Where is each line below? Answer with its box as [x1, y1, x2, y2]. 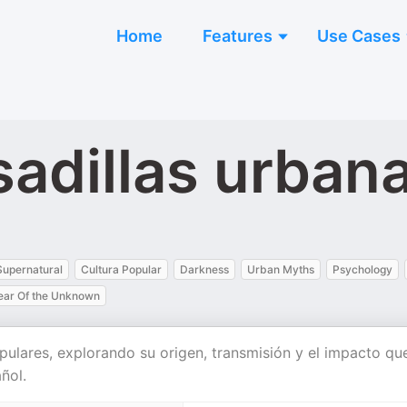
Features [203, 26, 273, 45]
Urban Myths [247, 263, 314, 276]
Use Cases [317, 26, 401, 45]
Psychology [333, 263, 392, 276]
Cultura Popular [81, 263, 162, 276]
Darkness [180, 263, 229, 276]
